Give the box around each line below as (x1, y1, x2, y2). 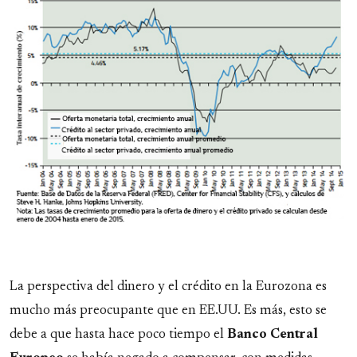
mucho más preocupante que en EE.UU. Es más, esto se (10, 304, 327, 318)
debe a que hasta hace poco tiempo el (10, 328, 227, 342)
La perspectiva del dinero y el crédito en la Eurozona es (10, 280, 327, 294)
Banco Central (227, 328, 318, 342)
